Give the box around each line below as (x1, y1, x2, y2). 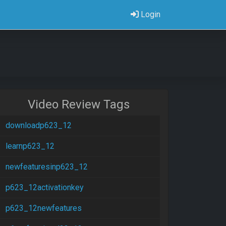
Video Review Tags (28, 97, 130, 111)
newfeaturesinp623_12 (6, 162, 88, 172)
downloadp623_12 (6, 121, 72, 130)
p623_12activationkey (6, 183, 84, 192)
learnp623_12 (6, 141, 54, 151)
